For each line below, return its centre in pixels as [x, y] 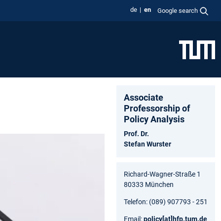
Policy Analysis [154, 119]
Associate [144, 97]
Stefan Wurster [147, 144]
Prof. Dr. [136, 133]
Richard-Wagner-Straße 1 [162, 174]
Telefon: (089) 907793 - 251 [166, 202]
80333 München [149, 184]
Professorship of [157, 108]
